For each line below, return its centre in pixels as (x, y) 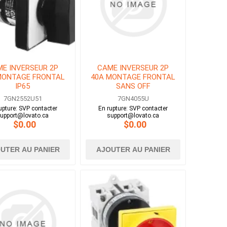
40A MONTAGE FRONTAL (133, 77)
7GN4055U (133, 99)
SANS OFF (133, 86)
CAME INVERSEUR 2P (133, 68)
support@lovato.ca (133, 116)
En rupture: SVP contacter (133, 109)
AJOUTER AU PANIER (133, 150)
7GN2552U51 (23, 99)
